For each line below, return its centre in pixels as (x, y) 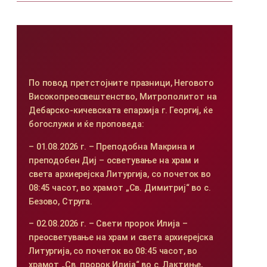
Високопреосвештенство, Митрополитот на (122, 97)
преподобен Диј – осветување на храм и (114, 160)
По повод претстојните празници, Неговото (121, 83)
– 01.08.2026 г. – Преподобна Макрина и (111, 147)
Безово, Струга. (60, 201)
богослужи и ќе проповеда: (86, 125)
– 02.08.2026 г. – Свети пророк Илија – (108, 223)
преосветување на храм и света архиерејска (121, 237)
